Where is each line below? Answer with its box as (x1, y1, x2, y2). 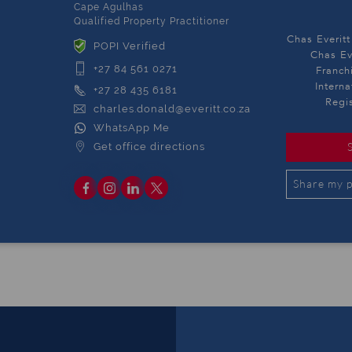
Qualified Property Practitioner (74, 16, 229, 27)
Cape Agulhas (74, 2, 144, 13)
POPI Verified (93, 40, 166, 53)
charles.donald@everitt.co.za (93, 103, 251, 115)
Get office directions (93, 141, 205, 153)
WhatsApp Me (93, 122, 170, 134)
